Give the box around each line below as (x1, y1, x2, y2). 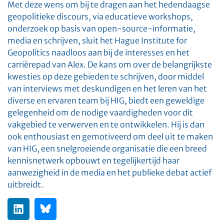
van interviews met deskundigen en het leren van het (7, 83, 207, 94)
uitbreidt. (7, 179, 43, 190)
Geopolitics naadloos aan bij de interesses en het (7, 47, 189, 58)
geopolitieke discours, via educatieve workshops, (7, 11, 193, 22)
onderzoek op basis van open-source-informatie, (7, 23, 195, 34)
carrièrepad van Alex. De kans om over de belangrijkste (7, 59, 212, 70)
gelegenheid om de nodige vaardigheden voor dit (7, 107, 193, 118)
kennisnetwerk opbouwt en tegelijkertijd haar (7, 155, 179, 166)
